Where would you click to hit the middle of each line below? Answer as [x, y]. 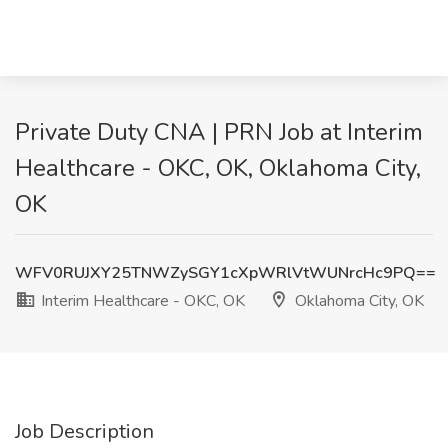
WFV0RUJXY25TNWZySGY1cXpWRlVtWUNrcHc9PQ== [225, 273]
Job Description [84, 431]
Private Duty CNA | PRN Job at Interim [219, 132]
